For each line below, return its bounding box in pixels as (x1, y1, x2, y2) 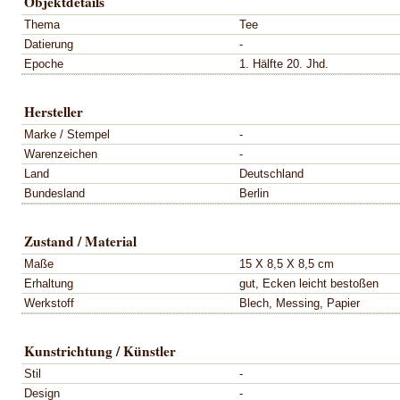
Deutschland (239, 166, 304, 180)
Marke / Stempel (24, 127, 110, 141)
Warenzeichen (24, 146, 97, 161)
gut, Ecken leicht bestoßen (239, 276, 379, 290)
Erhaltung (24, 276, 73, 290)
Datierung (24, 37, 73, 51)
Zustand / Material (24, 230, 137, 251)
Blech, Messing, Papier (239, 296, 360, 310)
